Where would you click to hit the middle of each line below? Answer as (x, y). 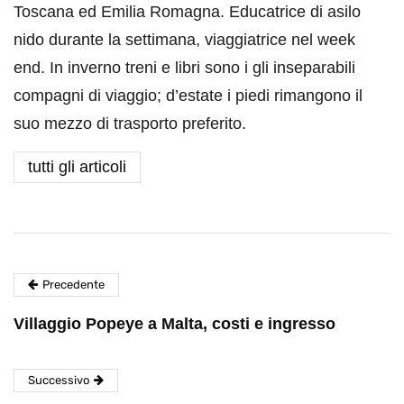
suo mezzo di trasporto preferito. (130, 123)
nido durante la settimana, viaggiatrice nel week (184, 39)
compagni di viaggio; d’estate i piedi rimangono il (188, 95)
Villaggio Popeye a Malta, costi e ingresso (174, 323)
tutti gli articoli (77, 166)
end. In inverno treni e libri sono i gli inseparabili (184, 67)
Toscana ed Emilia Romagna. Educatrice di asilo (187, 11)
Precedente (73, 284)
